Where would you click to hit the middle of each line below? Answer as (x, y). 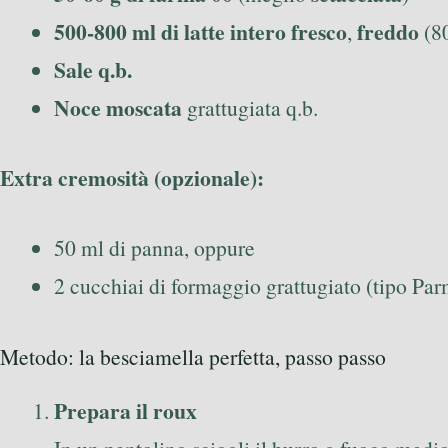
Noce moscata (118, 107)
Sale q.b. (93, 69)
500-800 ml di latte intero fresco (200, 31)
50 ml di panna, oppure (154, 248)
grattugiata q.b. (250, 107)
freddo (388, 31)
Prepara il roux (125, 411)
